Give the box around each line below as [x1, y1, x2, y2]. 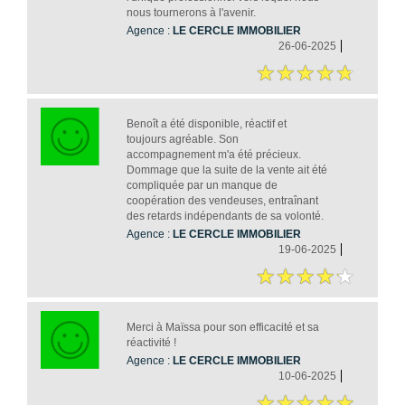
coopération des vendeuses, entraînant [126, 193, 318, 207]
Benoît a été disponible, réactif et [126, 117, 287, 130]
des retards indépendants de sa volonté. [126, 209, 324, 222]
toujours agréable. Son [126, 132, 239, 146]
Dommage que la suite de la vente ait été [126, 163, 327, 176]
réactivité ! [126, 335, 176, 349]
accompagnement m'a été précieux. [126, 147, 301, 161]
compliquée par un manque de [126, 178, 278, 192]
